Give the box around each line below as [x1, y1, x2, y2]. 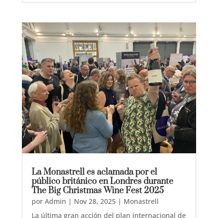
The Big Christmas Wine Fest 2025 [31, 185, 164, 196]
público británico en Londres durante [31, 176, 173, 187]
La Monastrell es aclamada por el [31, 166, 157, 178]
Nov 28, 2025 [73, 196, 116, 206]
